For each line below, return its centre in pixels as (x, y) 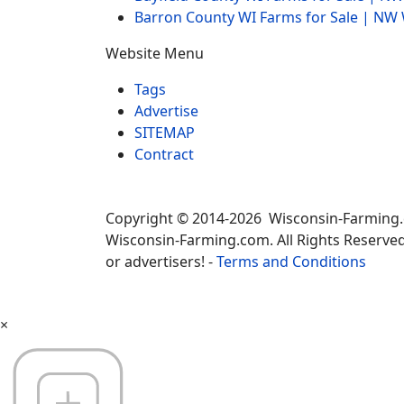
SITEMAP (165, 132)
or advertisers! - (161, 261)
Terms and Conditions (291, 261)
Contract (164, 154)
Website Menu (155, 53)
